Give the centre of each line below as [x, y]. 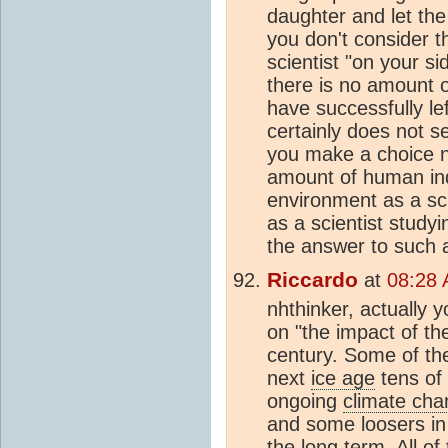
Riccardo [312, 279]
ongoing [305, 400]
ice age [343, 377]
